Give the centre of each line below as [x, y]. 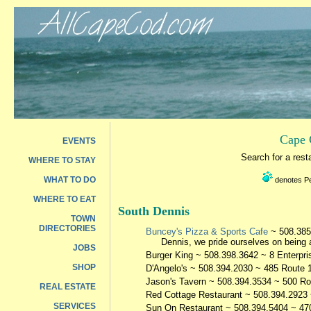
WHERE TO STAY [62, 160]
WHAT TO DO [70, 180]
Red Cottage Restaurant [194, 295]
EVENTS [79, 141]
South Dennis [154, 211]
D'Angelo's [167, 268]
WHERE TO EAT [65, 199]
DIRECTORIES [67, 228]
